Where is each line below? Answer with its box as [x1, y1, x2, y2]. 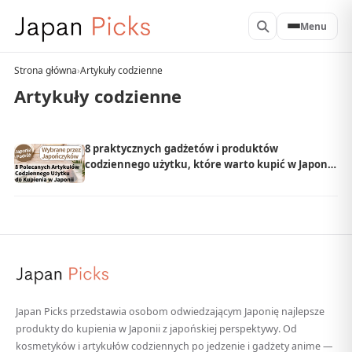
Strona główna [14, 64, 77, 77]
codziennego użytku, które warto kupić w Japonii [85, 157, 334, 171]
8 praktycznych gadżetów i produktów [85, 141, 278, 156]
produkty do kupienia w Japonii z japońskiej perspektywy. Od [16, 321, 297, 335]
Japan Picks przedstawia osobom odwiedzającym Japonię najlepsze [16, 304, 324, 318]
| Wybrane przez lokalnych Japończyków [85, 173, 289, 187]
